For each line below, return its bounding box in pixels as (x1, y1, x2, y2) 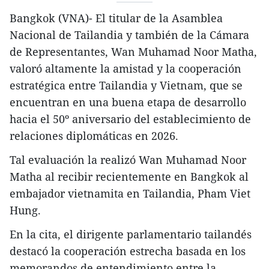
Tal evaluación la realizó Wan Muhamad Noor (10, 152, 246, 167)
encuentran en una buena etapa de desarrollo (10, 94, 246, 109)
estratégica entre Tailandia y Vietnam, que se (10, 77, 243, 92)
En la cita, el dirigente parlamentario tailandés (10, 226, 252, 241)
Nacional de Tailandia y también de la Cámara (10, 27, 249, 42)
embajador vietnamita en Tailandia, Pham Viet (10, 186, 250, 201)
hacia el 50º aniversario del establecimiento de (10, 111, 251, 126)
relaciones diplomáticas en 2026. (10, 128, 178, 143)
